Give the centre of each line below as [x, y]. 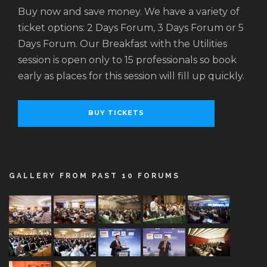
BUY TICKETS [116, 113]
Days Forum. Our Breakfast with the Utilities [122, 44]
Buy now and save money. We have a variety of [129, 12]
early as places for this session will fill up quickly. [131, 76]
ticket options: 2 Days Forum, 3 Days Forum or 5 [131, 28]
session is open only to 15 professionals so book [127, 60]
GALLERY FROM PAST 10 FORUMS [94, 176]
